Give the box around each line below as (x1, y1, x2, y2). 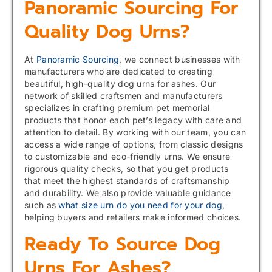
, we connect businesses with (119, 54, 240, 65)
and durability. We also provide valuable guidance (24, 188, 231, 199)
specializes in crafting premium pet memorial (24, 103, 210, 114)
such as (24, 200, 59, 211)
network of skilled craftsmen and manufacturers (24, 90, 223, 101)
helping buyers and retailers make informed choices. (24, 212, 242, 223)
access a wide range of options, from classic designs (24, 139, 243, 150)
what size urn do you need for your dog (58, 200, 222, 211)
